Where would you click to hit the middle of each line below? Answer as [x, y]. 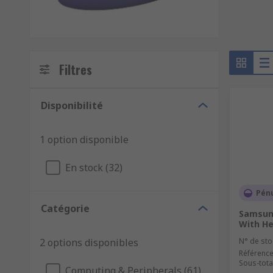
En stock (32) [94, 168]
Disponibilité [72, 106]
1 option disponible [84, 140]
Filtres [76, 70]
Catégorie [65, 209]
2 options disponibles [89, 243]
